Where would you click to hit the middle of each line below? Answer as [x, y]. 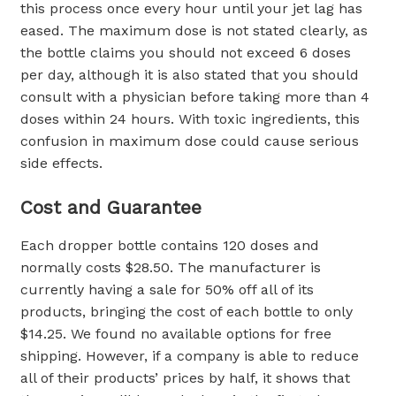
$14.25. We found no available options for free [176, 334]
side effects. [61, 164]
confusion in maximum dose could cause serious [190, 141]
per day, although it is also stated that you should [190, 75]
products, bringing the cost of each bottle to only [187, 312]
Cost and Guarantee [111, 208]
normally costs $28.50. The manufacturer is [171, 268]
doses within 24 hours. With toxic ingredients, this [190, 119]
